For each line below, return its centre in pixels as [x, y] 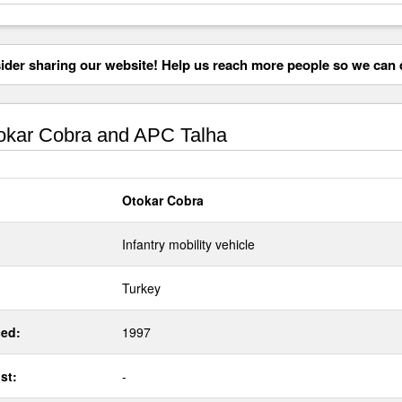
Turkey [141, 288]
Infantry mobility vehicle [188, 244]
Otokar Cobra [163, 200]
